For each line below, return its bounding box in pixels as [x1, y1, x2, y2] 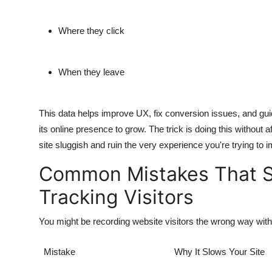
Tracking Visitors [39, 185, 194, 209]
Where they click [58, 25, 124, 36]
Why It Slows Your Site [174, 246, 265, 257]
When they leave [58, 67, 124, 78]
